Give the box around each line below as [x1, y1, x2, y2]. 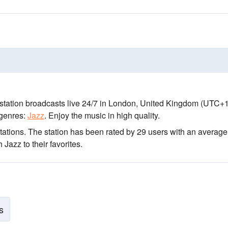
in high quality [106, 109, 158, 121]
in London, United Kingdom [98, 97, 198, 109]
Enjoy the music [46, 109, 106, 121]
